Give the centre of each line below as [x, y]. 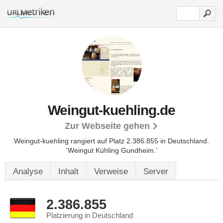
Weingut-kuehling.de [111, 110]
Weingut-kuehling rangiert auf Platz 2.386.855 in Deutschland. [111, 141]
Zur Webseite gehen [107, 126]
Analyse [28, 171]
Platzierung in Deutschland [90, 216]
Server [156, 171]
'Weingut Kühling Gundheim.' [111, 150]
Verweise [111, 171]
